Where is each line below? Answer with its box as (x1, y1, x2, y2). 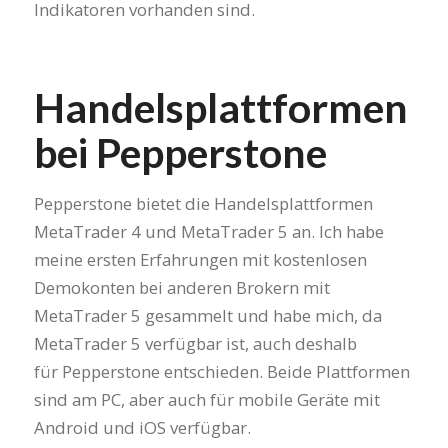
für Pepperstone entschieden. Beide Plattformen (33, 359, 410, 383)
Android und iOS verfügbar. (33, 415, 251, 439)
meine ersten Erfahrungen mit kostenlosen (33, 247, 367, 271)
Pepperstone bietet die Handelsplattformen (33, 191, 373, 215)
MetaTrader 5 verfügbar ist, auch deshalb (33, 331, 357, 355)
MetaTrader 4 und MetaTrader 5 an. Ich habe (33, 219, 384, 243)
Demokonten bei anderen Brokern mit (33, 275, 330, 299)
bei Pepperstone (33, 128, 327, 178)
